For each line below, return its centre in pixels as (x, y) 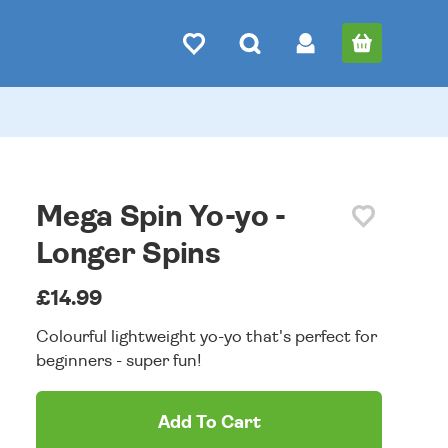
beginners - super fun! (119, 360)
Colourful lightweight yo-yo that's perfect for (207, 336)
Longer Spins (128, 254)
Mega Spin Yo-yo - (161, 217)
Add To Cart (209, 423)
